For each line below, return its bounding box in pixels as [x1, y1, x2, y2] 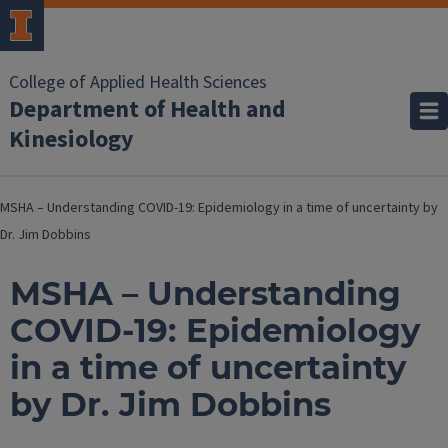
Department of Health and [9, 92, 286, 127]
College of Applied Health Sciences [9, 70, 267, 95]
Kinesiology [9, 122, 134, 157]
